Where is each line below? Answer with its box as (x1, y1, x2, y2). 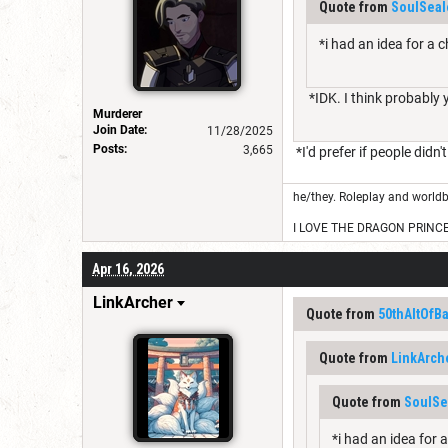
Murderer (93, 106, 142, 121)
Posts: (93, 141, 127, 156)
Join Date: (93, 122, 147, 137)
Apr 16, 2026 (92, 260, 164, 277)
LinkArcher (93, 292, 173, 312)
